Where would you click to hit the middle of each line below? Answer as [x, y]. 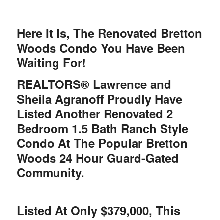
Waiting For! [51, 63]
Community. [50, 172]
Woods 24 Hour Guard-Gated [97, 157]
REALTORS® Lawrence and [94, 84]
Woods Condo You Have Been [101, 48]
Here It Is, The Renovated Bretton [109, 33]
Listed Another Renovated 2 [95, 113]
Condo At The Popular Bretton [102, 143]
